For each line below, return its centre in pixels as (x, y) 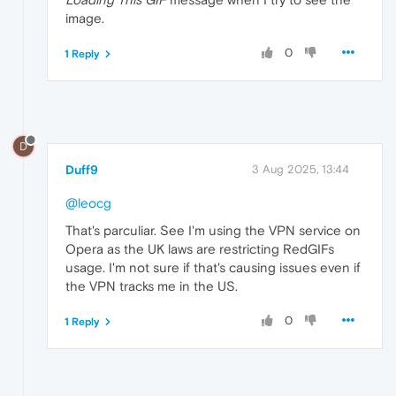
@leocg (88, 203)
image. (85, 19)
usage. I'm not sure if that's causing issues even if (213, 268)
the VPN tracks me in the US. (152, 286)
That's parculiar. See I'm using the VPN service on (213, 231)
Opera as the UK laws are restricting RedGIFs (200, 249)
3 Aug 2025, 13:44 (301, 170)
